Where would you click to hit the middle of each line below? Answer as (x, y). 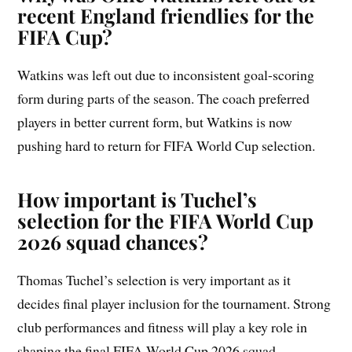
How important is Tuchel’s (137, 199)
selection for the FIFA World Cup (166, 220)
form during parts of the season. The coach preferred (164, 98)
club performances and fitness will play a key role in (163, 326)
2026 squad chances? (113, 241)
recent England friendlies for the (166, 15)
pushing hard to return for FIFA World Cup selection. (167, 145)
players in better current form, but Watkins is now (155, 121)
